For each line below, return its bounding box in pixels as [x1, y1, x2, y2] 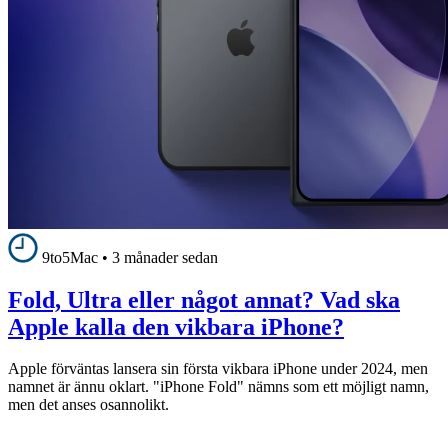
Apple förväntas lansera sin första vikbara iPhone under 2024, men [8, 360, 428, 378]
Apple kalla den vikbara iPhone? [8, 313, 344, 340]
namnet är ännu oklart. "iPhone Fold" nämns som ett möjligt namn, [8, 378, 429, 396]
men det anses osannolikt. [8, 396, 169, 414]
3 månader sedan [112, 248, 218, 266]
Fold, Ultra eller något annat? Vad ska [8, 286, 400, 313]
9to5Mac [42, 248, 98, 266]
